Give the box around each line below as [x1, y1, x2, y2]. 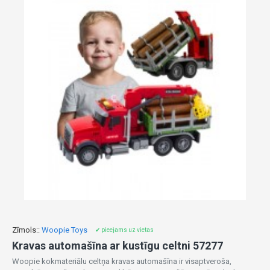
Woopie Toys [42, 225, 87, 234]
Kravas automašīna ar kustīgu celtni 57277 [12, 239, 223, 252]
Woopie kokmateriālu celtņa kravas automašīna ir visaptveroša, [12, 257, 231, 266]
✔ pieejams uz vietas [95, 227, 154, 233]
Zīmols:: [12, 225, 40, 234]
